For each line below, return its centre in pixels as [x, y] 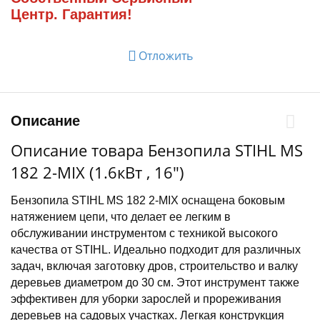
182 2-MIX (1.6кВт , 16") [97, 172]
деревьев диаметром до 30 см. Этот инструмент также [155, 282]
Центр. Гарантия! [71, 14]
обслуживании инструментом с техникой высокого [144, 233]
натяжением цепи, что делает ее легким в [121, 217]
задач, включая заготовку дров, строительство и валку [154, 266]
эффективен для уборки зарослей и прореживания [146, 299]
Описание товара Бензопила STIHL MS [157, 150]
